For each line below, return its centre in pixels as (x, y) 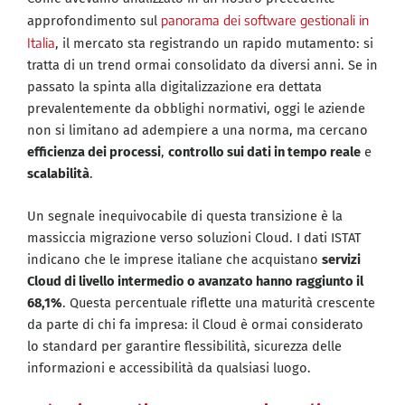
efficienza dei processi (94, 151)
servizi (341, 260)
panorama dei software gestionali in (265, 19)
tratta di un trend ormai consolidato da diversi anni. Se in (202, 65)
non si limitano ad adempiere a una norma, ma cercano (198, 130)
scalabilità (58, 173)
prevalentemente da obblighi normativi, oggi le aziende (196, 108)
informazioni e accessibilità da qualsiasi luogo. (169, 368)
